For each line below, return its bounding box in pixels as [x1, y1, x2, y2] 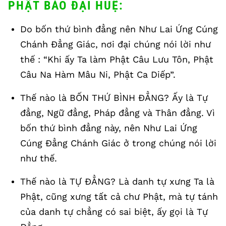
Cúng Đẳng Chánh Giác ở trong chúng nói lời [20, 138, 216, 148]
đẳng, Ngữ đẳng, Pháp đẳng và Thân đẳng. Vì [20, 107, 215, 118]
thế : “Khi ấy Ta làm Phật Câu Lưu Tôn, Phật [20, 54, 213, 65]
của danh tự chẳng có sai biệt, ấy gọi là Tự [20, 206, 208, 217]
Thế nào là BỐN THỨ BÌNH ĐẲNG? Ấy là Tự [20, 92, 208, 103]
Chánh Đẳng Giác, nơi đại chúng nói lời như [20, 39, 211, 49]
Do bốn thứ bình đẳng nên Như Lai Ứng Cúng [20, 24, 218, 34]
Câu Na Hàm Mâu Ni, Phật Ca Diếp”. [20, 69, 176, 80]
